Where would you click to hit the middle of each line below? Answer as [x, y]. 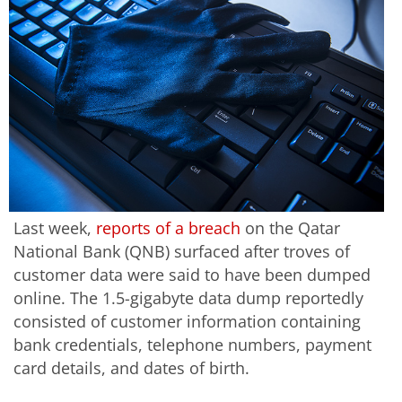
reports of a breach [168, 228]
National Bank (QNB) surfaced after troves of [182, 252]
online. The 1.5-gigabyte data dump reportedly [188, 298]
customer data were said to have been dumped [192, 275]
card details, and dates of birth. [131, 368]
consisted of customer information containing [187, 322]
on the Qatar [290, 228]
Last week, [55, 228]
